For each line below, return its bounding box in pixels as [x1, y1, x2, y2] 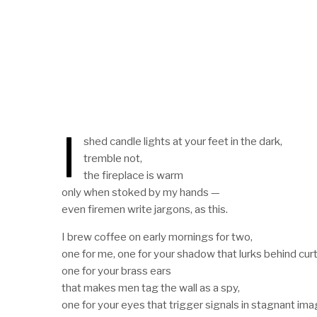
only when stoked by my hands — [62, 185, 220, 199]
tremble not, [83, 151, 142, 165]
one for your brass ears [62, 264, 171, 277]
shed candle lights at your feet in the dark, [83, 134, 282, 148]
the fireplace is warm [83, 168, 183, 182]
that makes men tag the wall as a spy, [62, 281, 240, 294]
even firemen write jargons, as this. [62, 202, 228, 216]
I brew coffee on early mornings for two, [62, 230, 253, 243]
